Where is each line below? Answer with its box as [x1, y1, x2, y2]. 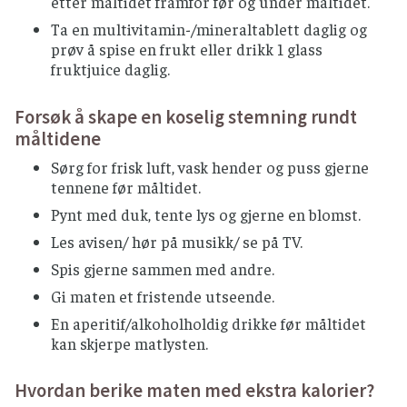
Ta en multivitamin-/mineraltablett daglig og [51, 19, 367, 40]
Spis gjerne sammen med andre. [51, 258, 274, 279]
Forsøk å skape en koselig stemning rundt [15, 104, 357, 129]
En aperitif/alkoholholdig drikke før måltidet [51, 313, 366, 333]
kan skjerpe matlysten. [51, 333, 208, 353]
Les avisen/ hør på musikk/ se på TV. [51, 231, 303, 252]
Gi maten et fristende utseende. [51, 285, 274, 306]
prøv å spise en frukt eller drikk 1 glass [51, 39, 323, 60]
